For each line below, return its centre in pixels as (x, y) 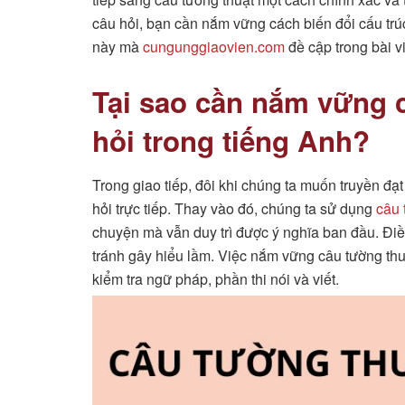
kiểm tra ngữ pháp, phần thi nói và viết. (216, 279)
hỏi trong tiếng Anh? (231, 140)
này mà (118, 46)
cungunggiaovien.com (214, 46)
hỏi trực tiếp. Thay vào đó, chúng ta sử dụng (234, 209)
